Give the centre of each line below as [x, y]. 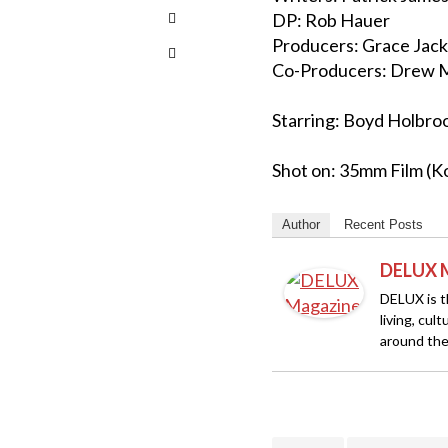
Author [301, 224]
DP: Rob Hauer [331, 20]
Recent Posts [383, 224]
